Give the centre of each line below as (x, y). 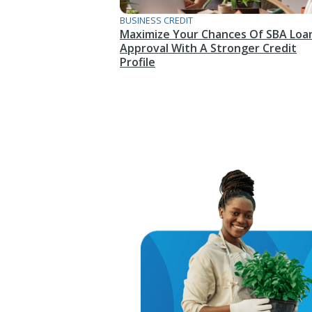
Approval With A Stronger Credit (208, 48)
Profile (138, 62)
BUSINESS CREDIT (156, 21)
